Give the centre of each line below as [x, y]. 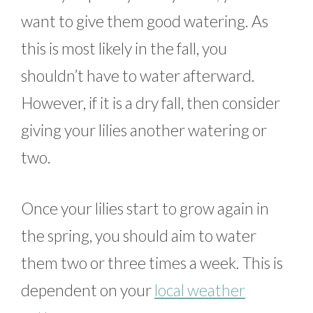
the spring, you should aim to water [139, 236]
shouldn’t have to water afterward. [138, 75]
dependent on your [88, 290]
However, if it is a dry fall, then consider [151, 102]
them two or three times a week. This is [152, 263]
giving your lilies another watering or [144, 130]
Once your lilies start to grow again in [145, 209]
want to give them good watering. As [145, 21]
